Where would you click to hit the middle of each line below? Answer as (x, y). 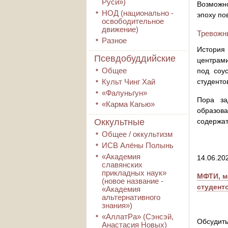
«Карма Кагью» (128, 104)
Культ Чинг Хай (129, 82)
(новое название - (133, 181)
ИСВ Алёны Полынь (138, 145)
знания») (117, 205)
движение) (120, 29)
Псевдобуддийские (135, 59)
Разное (114, 40)
